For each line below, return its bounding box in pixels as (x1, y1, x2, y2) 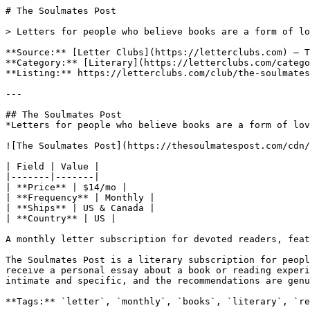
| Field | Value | (6, 161, 100, 172)
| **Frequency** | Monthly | (6, 192, 155, 203)
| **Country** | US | (6, 213, 116, 224)
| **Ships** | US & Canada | (6, 203, 155, 213)
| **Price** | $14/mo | (6, 182, 127, 192)
